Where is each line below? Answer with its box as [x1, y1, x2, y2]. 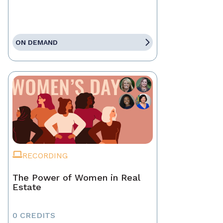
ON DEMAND [15, 38, 58, 47]
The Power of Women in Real [12, 172, 140, 183]
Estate [12, 182, 41, 193]
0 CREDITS [12, 211, 55, 221]
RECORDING [22, 151, 68, 161]
